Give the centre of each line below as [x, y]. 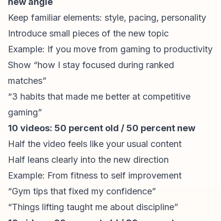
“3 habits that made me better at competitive [99, 96]
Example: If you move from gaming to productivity [110, 49]
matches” [27, 81]
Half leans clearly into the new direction [88, 160]
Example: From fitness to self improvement [95, 175]
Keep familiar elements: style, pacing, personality [107, 18]
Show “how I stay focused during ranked [91, 65]
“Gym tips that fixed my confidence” [82, 191]
